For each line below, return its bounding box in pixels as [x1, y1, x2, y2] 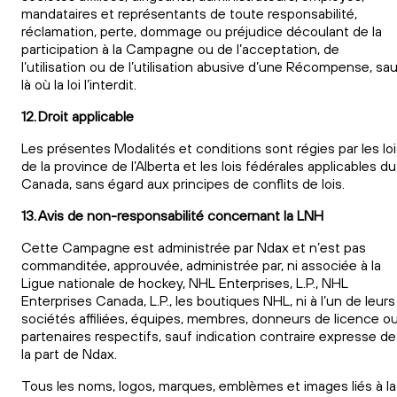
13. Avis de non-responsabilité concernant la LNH [21, 206, 323, 224]
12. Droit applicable [21, 106, 134, 125]
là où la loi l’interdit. [21, 74, 136, 93]
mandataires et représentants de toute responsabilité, [21, 4, 357, 22]
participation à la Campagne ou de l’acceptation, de [21, 39, 339, 58]
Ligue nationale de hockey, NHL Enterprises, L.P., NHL [21, 273, 348, 292]
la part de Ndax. [21, 344, 117, 362]
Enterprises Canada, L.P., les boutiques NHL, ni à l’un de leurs [21, 291, 395, 309]
